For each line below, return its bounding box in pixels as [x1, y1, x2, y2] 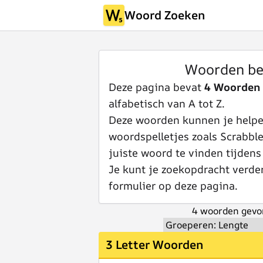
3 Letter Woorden [106, 237, 203, 252]
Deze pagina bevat [109, 80, 204, 94]
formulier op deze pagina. [109, 178, 238, 193]
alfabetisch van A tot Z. [109, 96, 225, 110]
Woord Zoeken [124, 7, 205, 23]
